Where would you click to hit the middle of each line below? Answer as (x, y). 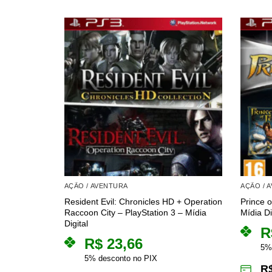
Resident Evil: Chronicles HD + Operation (143, 202)
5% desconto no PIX (121, 259)
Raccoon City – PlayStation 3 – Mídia (135, 213)
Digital (76, 224)
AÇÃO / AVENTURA (96, 185)
